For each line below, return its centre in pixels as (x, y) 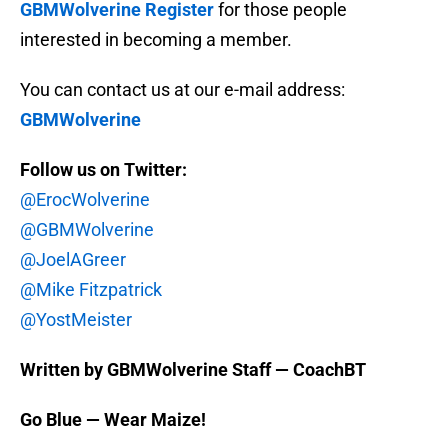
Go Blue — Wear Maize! (113, 420)
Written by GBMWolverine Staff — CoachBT (193, 370)
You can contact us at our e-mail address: (182, 90)
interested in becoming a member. (156, 40)
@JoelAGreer (73, 260)
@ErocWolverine (85, 200)
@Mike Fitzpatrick (91, 290)
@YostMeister (76, 320)
